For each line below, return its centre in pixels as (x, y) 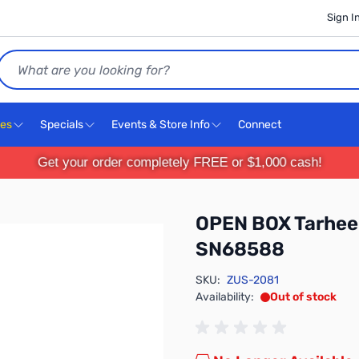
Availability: (225, 297)
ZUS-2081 (253, 280)
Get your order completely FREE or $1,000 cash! (179, 162)
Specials (62, 125)
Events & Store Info (161, 125)
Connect (261, 125)
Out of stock (303, 297)
